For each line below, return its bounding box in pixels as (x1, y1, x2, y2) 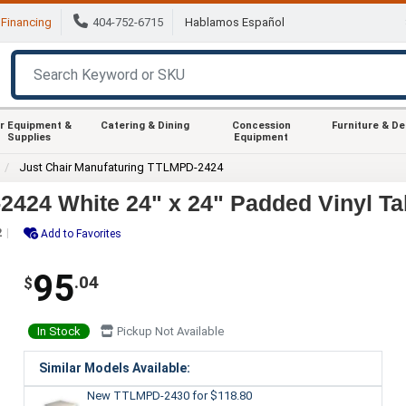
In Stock (36, 324, 81, 338)
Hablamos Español (185, 15, 285, 30)
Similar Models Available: (38, 360, 190, 375)
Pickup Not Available (113, 324, 224, 338)
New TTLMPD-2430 (86, 388, 192, 402)
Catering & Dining (101, 119, 189, 131)
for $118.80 (191, 388, 252, 402)
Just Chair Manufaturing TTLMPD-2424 (19, 159, 224, 174)
